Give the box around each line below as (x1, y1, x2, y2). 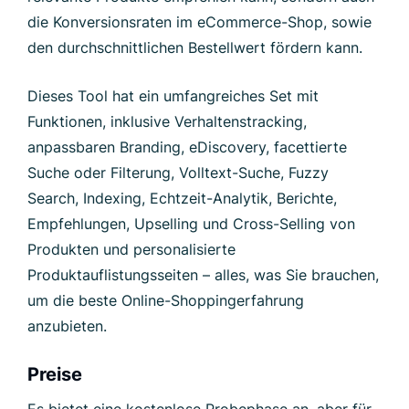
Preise (27, 362, 82, 385)
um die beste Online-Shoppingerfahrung (27, 290, 304, 309)
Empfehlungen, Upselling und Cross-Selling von (27, 214, 355, 233)
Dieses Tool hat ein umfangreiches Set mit (27, 86, 319, 105)
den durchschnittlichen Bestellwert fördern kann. (27, 37, 362, 57)
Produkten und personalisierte (27, 239, 236, 258)
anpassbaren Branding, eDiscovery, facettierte (27, 137, 347, 156)
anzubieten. (27, 316, 107, 335)
